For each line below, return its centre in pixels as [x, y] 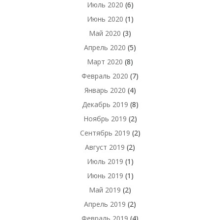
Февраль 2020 [105, 76]
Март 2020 [105, 62]
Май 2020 [105, 33]
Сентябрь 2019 [105, 133]
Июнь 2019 [105, 176]
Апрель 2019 [105, 204]
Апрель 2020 [105, 47]
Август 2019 [105, 147]
